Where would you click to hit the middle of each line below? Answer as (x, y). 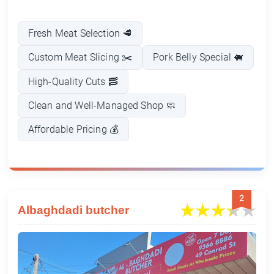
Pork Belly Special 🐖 (198, 57)
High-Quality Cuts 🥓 (73, 81)
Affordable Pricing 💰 (73, 129)
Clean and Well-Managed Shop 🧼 (102, 105)
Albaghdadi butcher (73, 210)
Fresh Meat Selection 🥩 (80, 34)
